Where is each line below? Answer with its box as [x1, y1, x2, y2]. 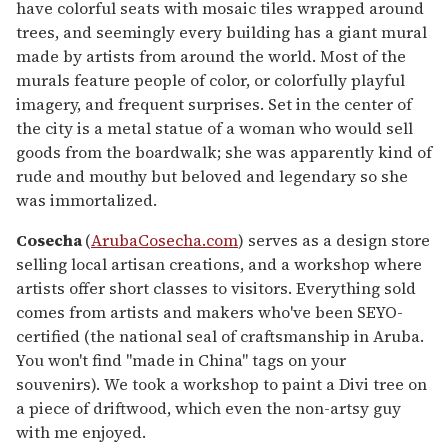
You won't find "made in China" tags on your [16, 349, 346, 372]
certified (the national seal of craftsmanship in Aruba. [16, 325, 424, 348]
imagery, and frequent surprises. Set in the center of [16, 93, 412, 116]
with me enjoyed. [16, 421, 146, 444]
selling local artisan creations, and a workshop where [16, 253, 422, 276]
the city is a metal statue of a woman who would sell [16, 117, 413, 140]
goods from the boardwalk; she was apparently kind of [16, 141, 432, 164]
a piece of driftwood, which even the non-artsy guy [16, 397, 401, 420]
